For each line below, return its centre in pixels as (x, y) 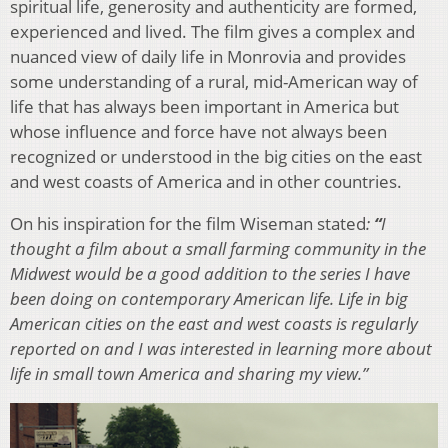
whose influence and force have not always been (198, 131)
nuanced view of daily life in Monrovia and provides (208, 56)
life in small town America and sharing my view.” (189, 373)
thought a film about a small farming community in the (218, 248)
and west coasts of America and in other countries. (206, 181)
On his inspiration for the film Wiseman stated (188, 223)
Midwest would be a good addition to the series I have (210, 273)
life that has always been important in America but (204, 106)
